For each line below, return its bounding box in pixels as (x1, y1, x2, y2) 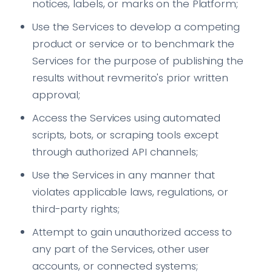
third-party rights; (32, 202, 120, 217)
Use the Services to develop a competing (32, 19, 240, 35)
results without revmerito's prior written (32, 70, 228, 86)
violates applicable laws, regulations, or (32, 185, 228, 200)
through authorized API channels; (32, 144, 198, 160)
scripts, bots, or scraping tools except (32, 127, 219, 143)
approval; (32, 87, 81, 103)
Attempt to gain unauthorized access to (32, 225, 233, 240)
